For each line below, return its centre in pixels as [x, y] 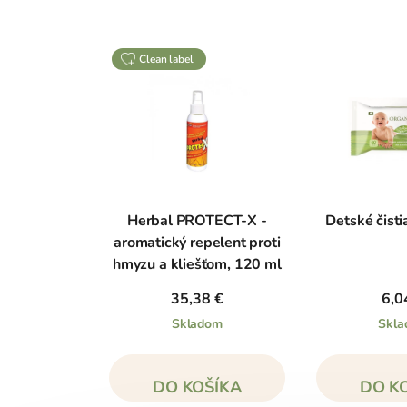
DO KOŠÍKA [197, 387]
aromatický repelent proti [197, 242]
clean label [169, 59]
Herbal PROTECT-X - [197, 220]
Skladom [197, 323]
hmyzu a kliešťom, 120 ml [197, 264]
